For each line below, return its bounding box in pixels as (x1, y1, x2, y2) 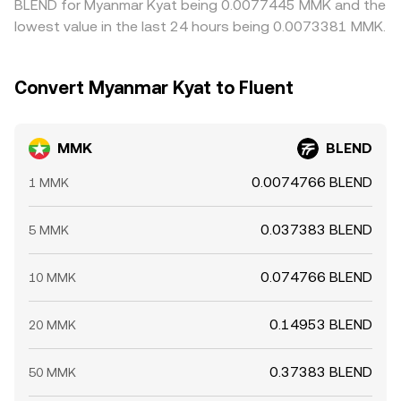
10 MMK (29, 270, 76, 285)
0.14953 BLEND (269, 316, 372, 333)
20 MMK (29, 318, 76, 332)
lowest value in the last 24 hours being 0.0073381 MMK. (14, 18, 386, 35)
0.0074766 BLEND (252, 174, 372, 191)
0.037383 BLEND (260, 221, 372, 238)
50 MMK (29, 365, 76, 380)
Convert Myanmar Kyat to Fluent (14, 77, 294, 98)
